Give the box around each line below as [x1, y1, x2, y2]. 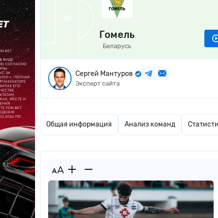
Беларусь [103, 42, 132, 50]
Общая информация [46, 120, 112, 128]
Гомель [99, 29, 135, 40]
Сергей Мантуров [75, 70, 133, 78]
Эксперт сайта [75, 80, 120, 87]
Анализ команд [125, 120, 175, 128]
